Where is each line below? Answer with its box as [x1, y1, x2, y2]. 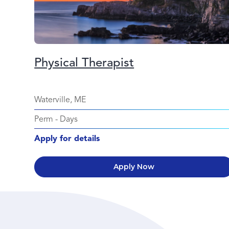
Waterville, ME [34, 94, 86, 105]
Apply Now [113, 162, 155, 171]
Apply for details [34, 133, 100, 144]
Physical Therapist [34, 54, 134, 70]
